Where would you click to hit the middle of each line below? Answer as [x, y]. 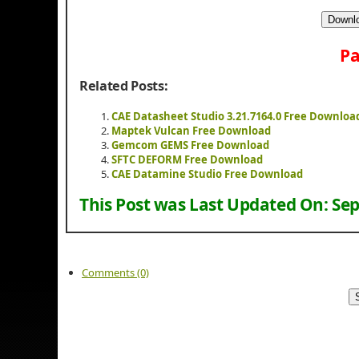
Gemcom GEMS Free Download [190, 145]
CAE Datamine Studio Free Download [207, 173]
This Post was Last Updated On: [206, 205]
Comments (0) [115, 273]
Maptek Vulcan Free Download [191, 130]
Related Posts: [124, 85]
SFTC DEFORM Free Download [187, 159]
